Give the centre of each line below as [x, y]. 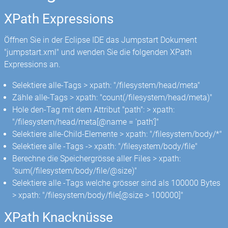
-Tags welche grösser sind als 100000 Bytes [142, 183]
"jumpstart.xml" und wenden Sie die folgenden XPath [98, 52]
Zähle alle [30, 97]
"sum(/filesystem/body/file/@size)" [75, 170]
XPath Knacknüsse [59, 218]
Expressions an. [33, 65]
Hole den [28, 109]
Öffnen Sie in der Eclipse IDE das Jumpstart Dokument [101, 40]
